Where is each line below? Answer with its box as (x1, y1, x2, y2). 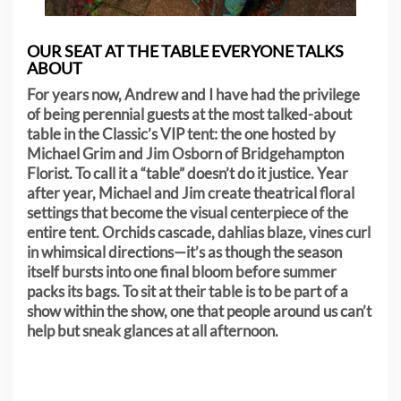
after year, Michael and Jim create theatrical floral (27, 183, 354, 202)
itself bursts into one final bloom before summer (27, 261, 337, 281)
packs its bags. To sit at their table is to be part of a (27, 281, 348, 301)
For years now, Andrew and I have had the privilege (27, 84, 360, 104)
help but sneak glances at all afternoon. (27, 320, 278, 340)
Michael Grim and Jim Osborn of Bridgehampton (27, 143, 344, 163)
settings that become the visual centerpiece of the (27, 202, 348, 222)
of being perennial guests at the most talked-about (27, 104, 352, 124)
